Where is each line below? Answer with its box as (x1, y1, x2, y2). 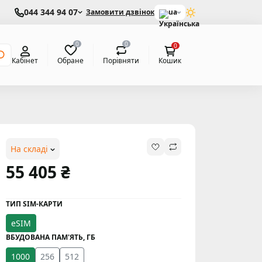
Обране (57, 55, 84, 65)
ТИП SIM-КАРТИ (6, 199, 63, 209)
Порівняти (103, 55, 139, 65)
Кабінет (12, 56, 38, 65)
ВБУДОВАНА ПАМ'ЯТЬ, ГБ (6, 232, 95, 242)
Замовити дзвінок (86, 7, 154, 17)
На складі (11, 143, 50, 154)
